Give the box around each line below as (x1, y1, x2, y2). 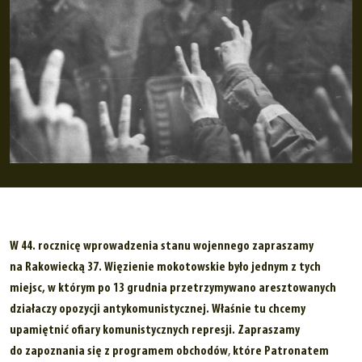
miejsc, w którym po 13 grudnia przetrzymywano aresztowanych (10, 282, 336, 296)
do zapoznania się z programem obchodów (10, 345, 228, 359)
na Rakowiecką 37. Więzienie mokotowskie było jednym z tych (10, 261, 321, 275)
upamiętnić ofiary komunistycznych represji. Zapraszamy (10, 324, 300, 338)
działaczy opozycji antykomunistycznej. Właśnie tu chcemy (10, 303, 305, 317)
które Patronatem (233, 345, 329, 359)
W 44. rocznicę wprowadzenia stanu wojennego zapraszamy (10, 240, 314, 254)
